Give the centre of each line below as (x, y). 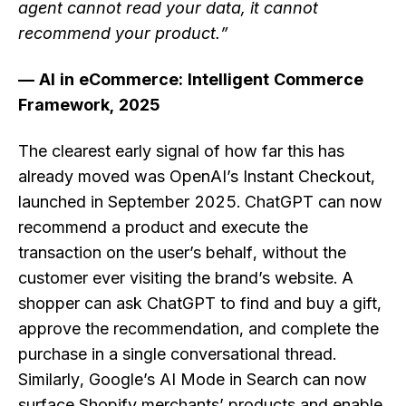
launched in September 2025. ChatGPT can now (200, 202)
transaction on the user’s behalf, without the (182, 253)
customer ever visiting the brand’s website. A (186, 278)
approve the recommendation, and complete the (198, 329)
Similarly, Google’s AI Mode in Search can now (193, 380)
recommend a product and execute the (163, 227)
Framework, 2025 (89, 105)
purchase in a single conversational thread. (177, 354)
